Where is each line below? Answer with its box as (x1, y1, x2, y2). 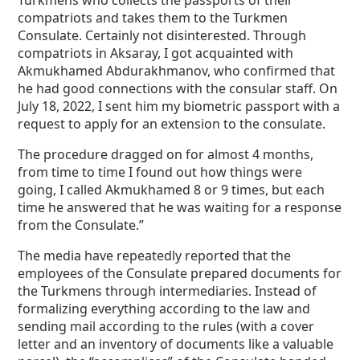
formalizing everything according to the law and (18, 300, 311, 318)
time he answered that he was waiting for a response (18, 198, 342, 217)
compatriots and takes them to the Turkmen (18, 9, 288, 27)
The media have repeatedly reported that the (18, 247, 292, 265)
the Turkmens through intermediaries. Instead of (18, 282, 317, 301)
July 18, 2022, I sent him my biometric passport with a (18, 97, 341, 116)
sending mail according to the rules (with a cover (18, 317, 315, 336)
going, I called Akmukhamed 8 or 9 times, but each (18, 181, 325, 199)
